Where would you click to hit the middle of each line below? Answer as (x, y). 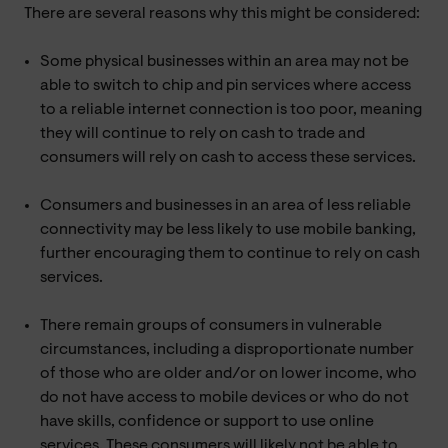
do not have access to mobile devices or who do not (224, 397)
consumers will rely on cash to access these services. (228, 157)
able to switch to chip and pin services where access (225, 85)
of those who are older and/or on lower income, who (228, 373)
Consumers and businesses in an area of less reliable (225, 205)
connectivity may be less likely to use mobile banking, (228, 229)
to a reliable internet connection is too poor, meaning (231, 109)
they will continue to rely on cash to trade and (202, 133)
